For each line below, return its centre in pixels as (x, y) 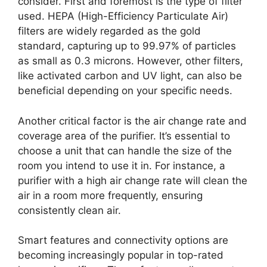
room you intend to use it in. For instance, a (122, 165)
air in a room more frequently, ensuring (110, 195)
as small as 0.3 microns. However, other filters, (131, 61)
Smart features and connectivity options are (123, 240)
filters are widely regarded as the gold (109, 31)
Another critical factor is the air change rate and (132, 121)
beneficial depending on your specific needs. (125, 91)
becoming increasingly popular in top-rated (121, 255)
